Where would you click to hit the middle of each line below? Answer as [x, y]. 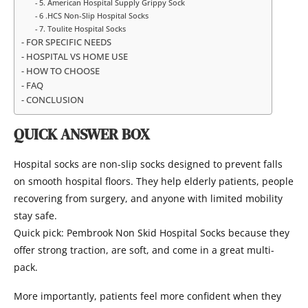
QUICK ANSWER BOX [82, 134]
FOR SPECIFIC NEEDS [68, 42]
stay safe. [35, 216]
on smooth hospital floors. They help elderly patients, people [154, 181]
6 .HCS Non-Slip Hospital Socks [94, 15]
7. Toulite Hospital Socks [83, 29]
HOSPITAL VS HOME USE [77, 57]
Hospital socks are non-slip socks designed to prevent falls [148, 164]
